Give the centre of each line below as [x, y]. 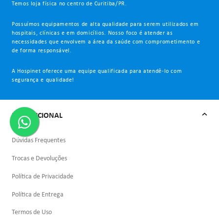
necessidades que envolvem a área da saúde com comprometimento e [106, 42]
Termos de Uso [32, 213]
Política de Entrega [38, 195]
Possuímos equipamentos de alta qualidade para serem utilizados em [105, 24]
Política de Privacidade [43, 176]
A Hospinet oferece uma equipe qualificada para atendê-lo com [97, 71]
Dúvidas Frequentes [39, 141]
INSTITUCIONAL [37, 116]
